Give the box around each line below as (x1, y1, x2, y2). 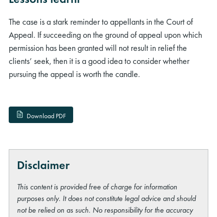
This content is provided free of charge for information (17, 182, 178, 192)
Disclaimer (17, 157, 70, 173)
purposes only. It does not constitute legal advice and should (17, 193, 196, 204)
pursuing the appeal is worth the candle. (9, 68, 140, 79)
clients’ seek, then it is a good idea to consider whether (9, 55, 189, 66)
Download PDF (26, 111, 66, 120)
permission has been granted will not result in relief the (9, 42, 187, 53)
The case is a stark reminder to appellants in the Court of (9, 15, 193, 27)
